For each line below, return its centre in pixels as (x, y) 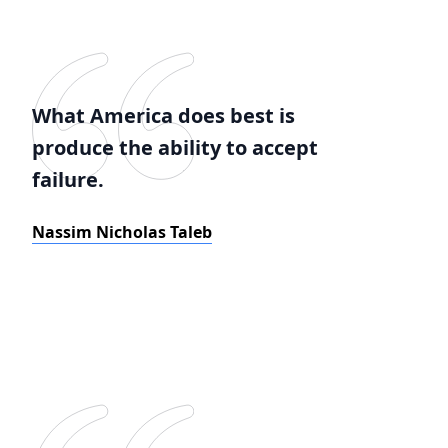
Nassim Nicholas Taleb (122, 232)
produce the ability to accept (175, 147)
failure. (68, 179)
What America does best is (163, 115)
